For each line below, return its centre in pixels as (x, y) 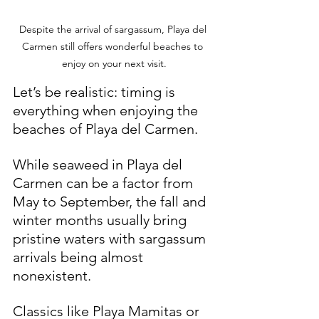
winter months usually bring (101, 220)
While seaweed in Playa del (99, 164)
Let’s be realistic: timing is (96, 91)
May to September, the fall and (111, 201)
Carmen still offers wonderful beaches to (114, 46)
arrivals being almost (80, 257)
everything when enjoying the (107, 110)
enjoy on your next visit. (114, 63)
